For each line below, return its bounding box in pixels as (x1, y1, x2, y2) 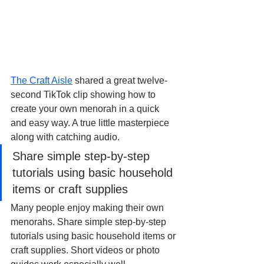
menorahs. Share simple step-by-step (11, 217, 169, 227)
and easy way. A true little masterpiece (11, 118, 171, 128)
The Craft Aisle (11, 75, 72, 86)
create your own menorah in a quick (11, 104, 161, 114)
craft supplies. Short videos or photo (11, 245, 162, 256)
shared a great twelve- (72, 75, 167, 86)
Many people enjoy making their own (11, 203, 166, 213)
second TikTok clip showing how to (11, 90, 158, 100)
